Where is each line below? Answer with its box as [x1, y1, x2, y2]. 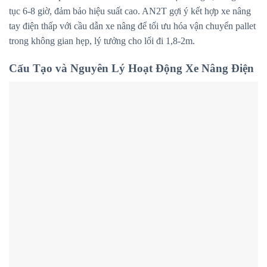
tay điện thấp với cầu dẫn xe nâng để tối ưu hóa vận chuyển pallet [9, 21, 256, 32]
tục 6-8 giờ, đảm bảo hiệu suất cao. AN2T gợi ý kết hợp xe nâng [9, 6, 251, 17]
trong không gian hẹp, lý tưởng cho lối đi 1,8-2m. [9, 36, 195, 46]
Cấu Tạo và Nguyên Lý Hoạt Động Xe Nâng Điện [9, 62, 254, 75]
